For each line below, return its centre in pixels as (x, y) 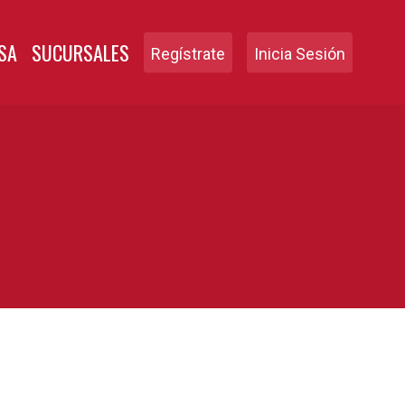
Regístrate (188, 54)
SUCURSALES (80, 52)
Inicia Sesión (300, 54)
